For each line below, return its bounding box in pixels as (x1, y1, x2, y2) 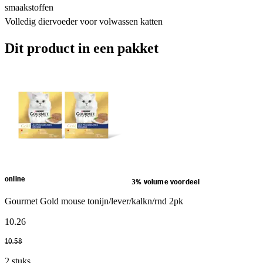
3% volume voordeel (131, 178, 200, 186)
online (5, 176, 26, 183)
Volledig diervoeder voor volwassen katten (5, 16, 163, 26)
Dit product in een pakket (5, 40, 159, 56)
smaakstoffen (5, 2, 53, 12)
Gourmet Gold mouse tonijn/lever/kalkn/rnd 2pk (5, 195, 183, 206)
